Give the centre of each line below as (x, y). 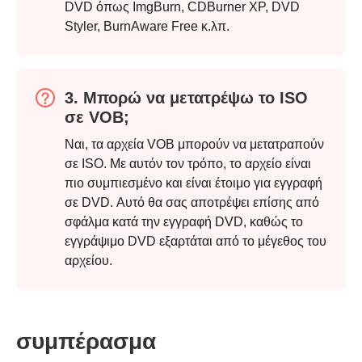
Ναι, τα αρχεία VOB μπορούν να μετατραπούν (194, 145)
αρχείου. (88, 261)
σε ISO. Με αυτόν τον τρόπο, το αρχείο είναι (188, 164)
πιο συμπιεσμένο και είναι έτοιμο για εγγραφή (194, 183)
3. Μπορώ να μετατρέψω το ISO (186, 98)
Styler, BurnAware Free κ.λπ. (147, 27)
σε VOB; (97, 118)
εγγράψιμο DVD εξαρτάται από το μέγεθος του (196, 242)
